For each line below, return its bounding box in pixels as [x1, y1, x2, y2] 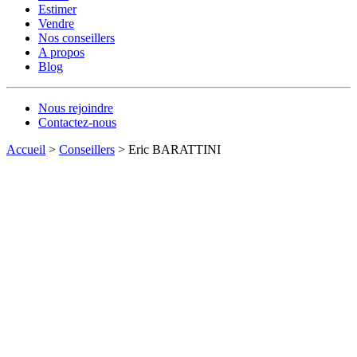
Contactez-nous [38, 116, 116, 129]
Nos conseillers [38, 31, 115, 45]
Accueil [6, 143, 45, 156]
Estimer [38, 2, 76, 16]
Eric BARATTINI [128, 143, 221, 156]
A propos [38, 45, 84, 59]
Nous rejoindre [38, 101, 113, 115]
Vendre [38, 17, 74, 30]
